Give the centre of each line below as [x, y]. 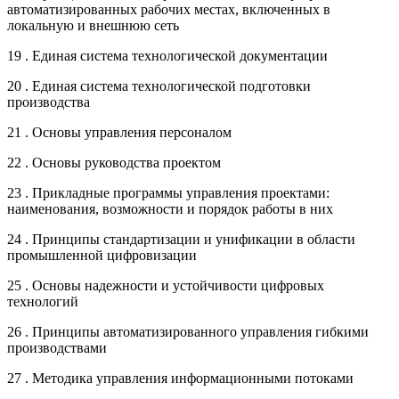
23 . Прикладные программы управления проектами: [168, 192]
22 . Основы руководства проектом [114, 162]
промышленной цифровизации [102, 255]
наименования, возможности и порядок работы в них [170, 208]
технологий [43, 301]
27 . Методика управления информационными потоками [180, 378]
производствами [57, 347]
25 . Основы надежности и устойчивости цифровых [166, 285]
